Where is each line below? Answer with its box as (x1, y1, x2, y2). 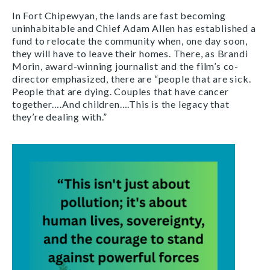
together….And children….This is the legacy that (12, 98, 230, 110)
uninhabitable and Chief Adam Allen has (12, 22, 196, 34)
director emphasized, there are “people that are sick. (12, 72, 251, 84)
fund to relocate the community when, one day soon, (12, 34, 248, 46)
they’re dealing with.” (12, 110, 107, 122)
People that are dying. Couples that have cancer (12, 85, 229, 97)
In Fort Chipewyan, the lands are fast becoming (12, 9, 226, 21)
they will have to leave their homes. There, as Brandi (12, 47, 248, 59)
